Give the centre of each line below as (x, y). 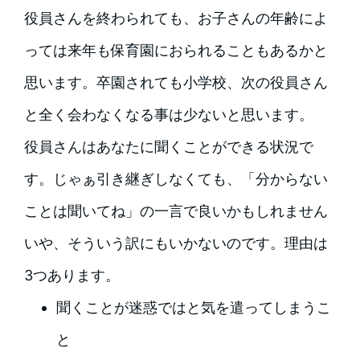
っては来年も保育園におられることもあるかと (176, 50)
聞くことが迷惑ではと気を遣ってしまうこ (193, 307)
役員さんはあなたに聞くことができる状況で (168, 146)
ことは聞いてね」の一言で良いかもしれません (176, 211)
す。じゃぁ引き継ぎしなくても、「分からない (176, 178)
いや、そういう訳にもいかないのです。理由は (176, 243)
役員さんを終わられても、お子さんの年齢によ (176, 18)
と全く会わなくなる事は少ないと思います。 (168, 114)
